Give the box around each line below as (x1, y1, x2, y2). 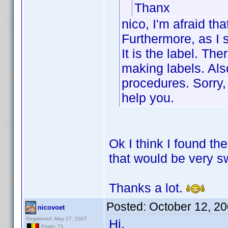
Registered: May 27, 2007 (26, 216, 87, 221)
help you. (122, 91, 174, 105)
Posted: (106, 200, 149, 213)
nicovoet (38, 204, 65, 211)
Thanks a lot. (109, 181, 186, 195)
